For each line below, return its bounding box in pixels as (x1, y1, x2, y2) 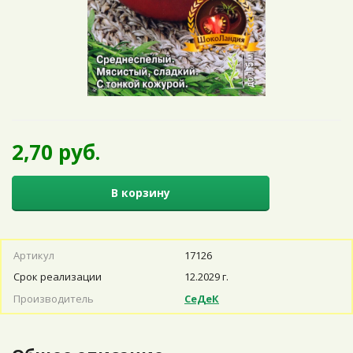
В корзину (111, 184, 170, 200)
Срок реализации (13, 269, 102, 284)
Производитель (13, 292, 94, 306)
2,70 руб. (12, 138, 100, 166)
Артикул (13, 248, 54, 262)
